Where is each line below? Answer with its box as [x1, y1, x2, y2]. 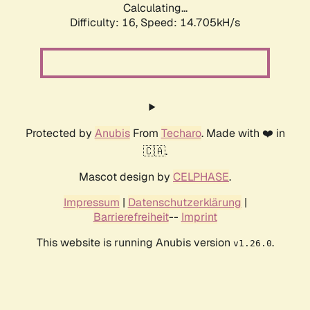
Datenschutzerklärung [127, 195, 241, 210]
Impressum [63, 195, 120, 210]
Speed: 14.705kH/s [140, 15, 240, 30]
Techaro [161, 126, 201, 141]
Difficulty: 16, [70, 15, 140, 30]
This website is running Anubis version [36, 235, 233, 250]
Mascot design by [79, 170, 173, 185]
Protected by [25, 126, 95, 141]
